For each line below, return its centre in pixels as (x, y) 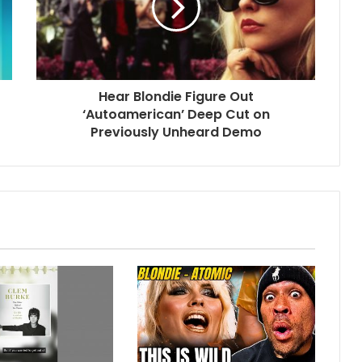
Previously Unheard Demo (176, 132)
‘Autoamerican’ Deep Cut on (176, 114)
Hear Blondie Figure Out (176, 97)
